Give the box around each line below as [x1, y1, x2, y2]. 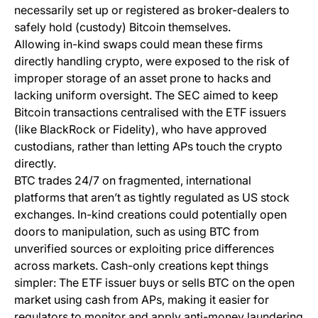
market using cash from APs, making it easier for [14, 292, 269, 307]
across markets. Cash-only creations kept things [14, 258, 268, 273]
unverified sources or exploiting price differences [14, 241, 274, 256]
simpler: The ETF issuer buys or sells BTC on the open [14, 275, 295, 290]
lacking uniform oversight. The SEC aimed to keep [14, 88, 278, 103]
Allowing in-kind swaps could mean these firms [14, 37, 263, 52]
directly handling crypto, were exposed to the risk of [14, 54, 290, 69]
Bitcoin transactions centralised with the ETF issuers [14, 105, 286, 120]
